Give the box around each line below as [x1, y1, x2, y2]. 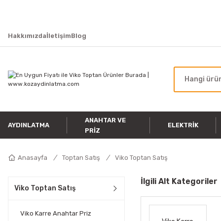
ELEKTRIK [167, 121, 198, 129]
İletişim [46, 32, 71, 39]
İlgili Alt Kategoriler [140, 177, 218, 186]
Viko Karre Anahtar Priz [20, 210, 91, 217]
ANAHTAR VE [85, 116, 126, 124]
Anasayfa [18, 154, 47, 161]
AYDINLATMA [8, 121, 49, 129]
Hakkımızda [8, 32, 46, 39]
